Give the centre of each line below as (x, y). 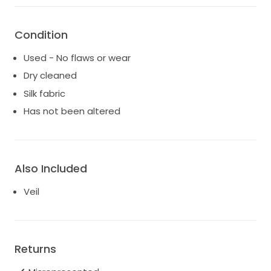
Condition (41, 34)
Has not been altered (72, 111)
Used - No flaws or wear (77, 57)
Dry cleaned (50, 76)
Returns (35, 249)
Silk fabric (44, 93)
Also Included (51, 169)
